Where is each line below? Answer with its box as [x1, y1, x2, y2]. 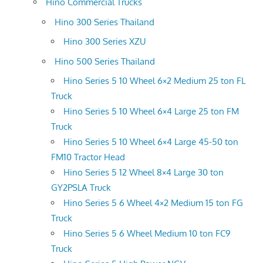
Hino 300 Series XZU [63, 36, 146, 48]
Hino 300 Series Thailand [55, 16, 154, 28]
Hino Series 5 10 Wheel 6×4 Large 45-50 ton [63, 136, 238, 148]
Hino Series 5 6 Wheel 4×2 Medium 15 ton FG [63, 197, 243, 209]
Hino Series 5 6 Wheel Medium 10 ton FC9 [63, 228, 231, 240]
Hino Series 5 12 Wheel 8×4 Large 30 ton [63, 167, 224, 178]
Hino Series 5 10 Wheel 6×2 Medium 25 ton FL [63, 75, 245, 87]
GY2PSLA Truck [51, 182, 111, 194]
